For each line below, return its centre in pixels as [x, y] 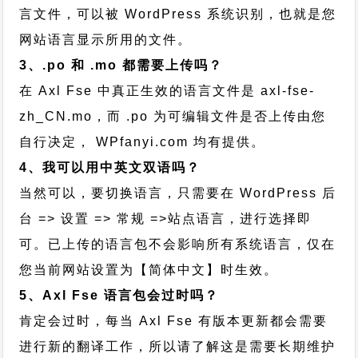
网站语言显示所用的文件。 [106, 40]
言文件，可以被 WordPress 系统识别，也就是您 [178, 14]
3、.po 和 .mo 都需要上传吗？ [121, 65]
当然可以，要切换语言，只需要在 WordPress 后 [178, 193]
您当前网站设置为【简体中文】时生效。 [149, 270]
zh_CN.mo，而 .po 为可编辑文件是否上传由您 [173, 116]
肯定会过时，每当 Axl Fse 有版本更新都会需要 [174, 321]
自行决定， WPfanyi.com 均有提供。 [143, 142]
